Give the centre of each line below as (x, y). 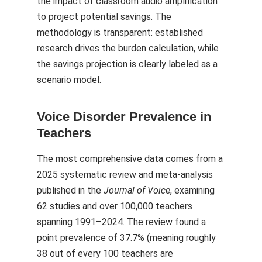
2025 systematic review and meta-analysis (125, 175)
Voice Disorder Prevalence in (124, 117)
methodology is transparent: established (120, 32)
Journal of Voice (137, 190)
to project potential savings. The (104, 17)
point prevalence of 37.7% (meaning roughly (126, 238)
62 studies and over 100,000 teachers (115, 206)
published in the (70, 190)
